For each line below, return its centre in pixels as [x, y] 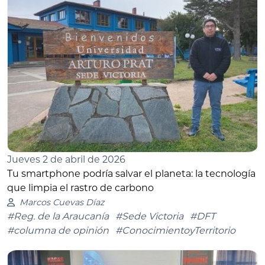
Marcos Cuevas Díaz [62, 203]
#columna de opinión [58, 231]
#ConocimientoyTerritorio [175, 231]
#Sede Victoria [149, 216]
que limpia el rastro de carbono [80, 188]
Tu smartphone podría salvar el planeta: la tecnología [131, 174]
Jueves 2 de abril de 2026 [66, 160]
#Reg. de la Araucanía [58, 216]
